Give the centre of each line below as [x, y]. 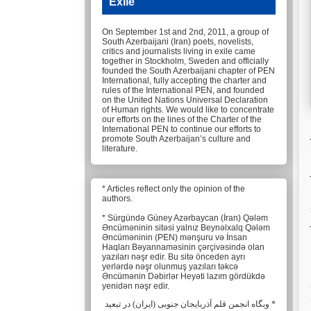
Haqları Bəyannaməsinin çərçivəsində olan [183, 247]
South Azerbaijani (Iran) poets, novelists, [178, 42]
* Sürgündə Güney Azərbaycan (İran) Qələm [185, 218]
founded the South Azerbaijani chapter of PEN [188, 71]
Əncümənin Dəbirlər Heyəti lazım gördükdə [184, 277]
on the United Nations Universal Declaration [185, 100]
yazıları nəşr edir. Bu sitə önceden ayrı [174, 257]
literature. [120, 149]
